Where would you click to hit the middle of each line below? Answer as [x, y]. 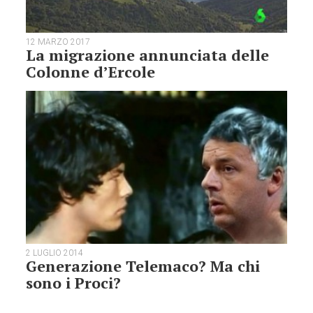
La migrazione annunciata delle [148, 54]
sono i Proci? [74, 283]
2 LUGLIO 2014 [55, 253]
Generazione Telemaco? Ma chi [143, 266]
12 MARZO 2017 [58, 42]
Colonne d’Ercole [91, 71]
